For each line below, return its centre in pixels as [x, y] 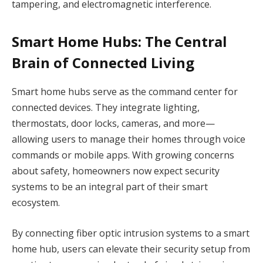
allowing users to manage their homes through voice [129, 139]
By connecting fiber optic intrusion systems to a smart [131, 233]
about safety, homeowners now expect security [116, 171]
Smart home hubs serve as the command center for [125, 92]
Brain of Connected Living [103, 63]
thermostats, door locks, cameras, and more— [113, 124]
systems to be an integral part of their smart [110, 187]
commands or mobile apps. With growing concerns [123, 155]
